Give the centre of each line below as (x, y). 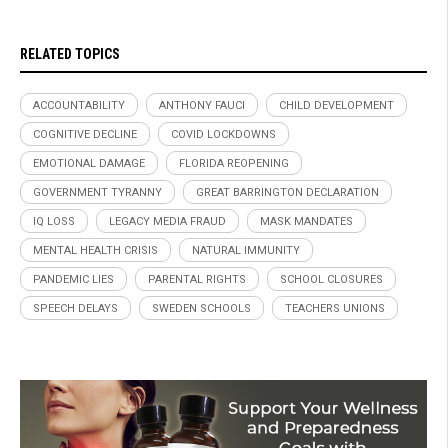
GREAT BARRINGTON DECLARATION (287, 192)
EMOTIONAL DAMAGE (89, 163)
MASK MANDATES (306, 221)
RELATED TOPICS (70, 53)
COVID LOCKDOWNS (223, 134)
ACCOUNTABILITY (79, 105)
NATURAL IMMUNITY (246, 250)
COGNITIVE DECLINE (85, 134)
